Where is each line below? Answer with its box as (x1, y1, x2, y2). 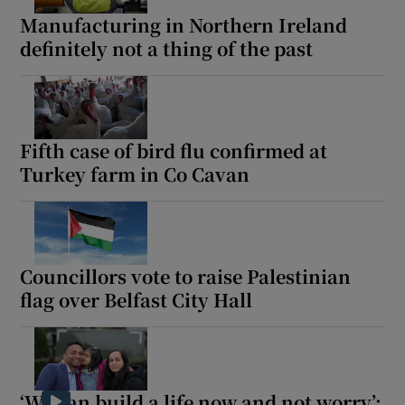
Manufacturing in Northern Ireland (20, 12, 348, 39)
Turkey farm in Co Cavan (20, 161, 250, 188)
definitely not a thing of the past (20, 35, 314, 62)
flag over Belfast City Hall (20, 287, 253, 314)
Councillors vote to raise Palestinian (20, 263, 352, 290)
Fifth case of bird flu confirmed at (20, 137, 328, 165)
